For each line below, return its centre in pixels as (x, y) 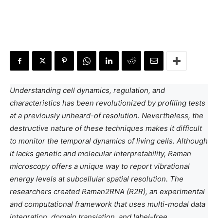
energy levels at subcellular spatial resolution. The (97, 179)
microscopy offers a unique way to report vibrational (100, 166)
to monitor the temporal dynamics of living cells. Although (109, 141)
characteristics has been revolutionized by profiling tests (108, 103)
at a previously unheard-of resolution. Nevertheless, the (107, 116)
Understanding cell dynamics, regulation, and (87, 90)
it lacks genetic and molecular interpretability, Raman (100, 154)
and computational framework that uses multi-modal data (108, 204)
